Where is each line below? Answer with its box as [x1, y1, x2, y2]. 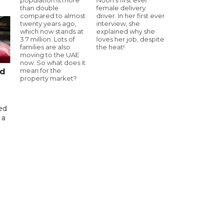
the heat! [96, 43, 125, 51]
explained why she [96, 27, 155, 35]
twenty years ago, [20, 19, 76, 27]
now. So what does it [20, 58, 86, 66]
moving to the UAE [20, 50, 79, 59]
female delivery [96, 3, 146, 12]
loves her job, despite [96, 35, 164, 43]
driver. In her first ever [96, 11, 165, 20]
